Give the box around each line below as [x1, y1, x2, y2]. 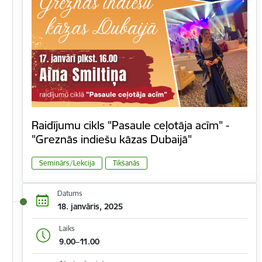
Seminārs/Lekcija [39, 158, 95, 167]
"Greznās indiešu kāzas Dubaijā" [32, 132, 192, 147]
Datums [57, 189, 82, 198]
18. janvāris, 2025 [57, 201, 123, 212]
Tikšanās [113, 158, 140, 167]
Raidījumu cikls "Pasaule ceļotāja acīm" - [32, 118, 229, 133]
